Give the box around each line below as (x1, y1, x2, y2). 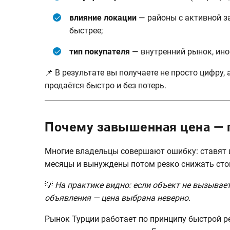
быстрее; (69, 26, 103, 36)
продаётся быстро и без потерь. (45, 81, 166, 91)
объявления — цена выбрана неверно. (45, 193, 190, 203)
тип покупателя (69, 47, 130, 57)
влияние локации (69, 13, 137, 23)
